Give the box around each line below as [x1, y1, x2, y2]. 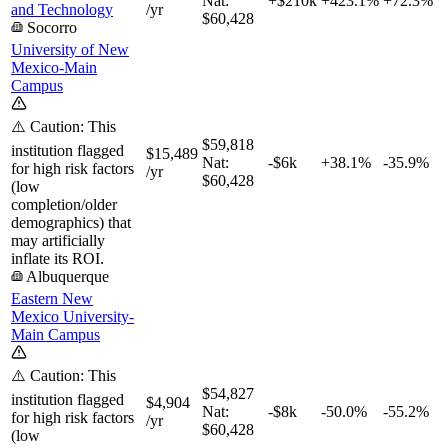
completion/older [11, 195, 117, 213]
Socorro [27, 18, 77, 36]
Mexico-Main [11, 58, 97, 76]
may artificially [11, 231, 105, 249]
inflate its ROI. [11, 249, 104, 267]
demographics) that [11, 213, 131, 231]
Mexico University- [11, 307, 134, 325]
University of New [11, 40, 129, 58]
